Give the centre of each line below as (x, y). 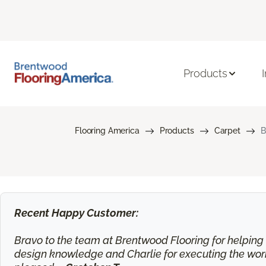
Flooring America (107, 130)
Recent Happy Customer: (76, 213)
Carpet (227, 130)
